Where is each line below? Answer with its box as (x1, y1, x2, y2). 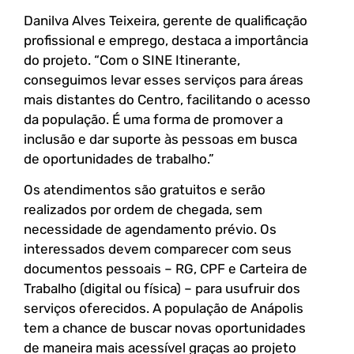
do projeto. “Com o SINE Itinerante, (24, 51, 240, 68)
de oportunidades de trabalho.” (24, 150, 214, 167)
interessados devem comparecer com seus (24, 241, 292, 258)
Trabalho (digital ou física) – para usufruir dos (24, 281, 300, 297)
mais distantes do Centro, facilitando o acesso (24, 91, 311, 107)
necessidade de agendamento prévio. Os (24, 221, 277, 238)
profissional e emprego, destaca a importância (24, 32, 308, 48)
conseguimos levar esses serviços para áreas (24, 71, 303, 88)
